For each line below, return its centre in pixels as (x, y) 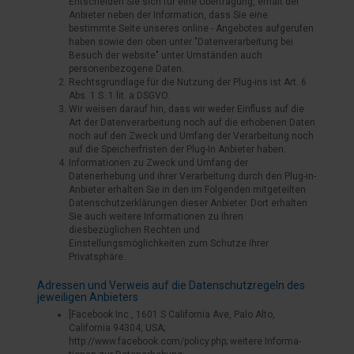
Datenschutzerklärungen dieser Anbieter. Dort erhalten (188, 203)
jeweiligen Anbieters (88, 297)
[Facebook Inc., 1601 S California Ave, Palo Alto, (172, 314)
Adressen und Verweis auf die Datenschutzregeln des (171, 285)
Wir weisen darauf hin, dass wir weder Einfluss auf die (186, 109)
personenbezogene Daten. (126, 69)
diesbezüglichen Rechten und (134, 230)
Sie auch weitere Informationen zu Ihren (156, 217)
